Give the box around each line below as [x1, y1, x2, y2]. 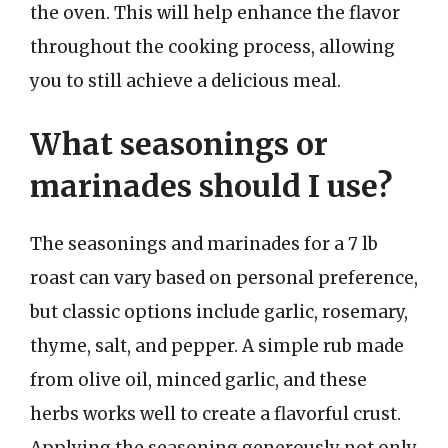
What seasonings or [30, 125, 328, 163]
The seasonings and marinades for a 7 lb [30, 233, 378, 255]
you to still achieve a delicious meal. [30, 69, 341, 92]
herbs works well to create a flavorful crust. [30, 403, 401, 425]
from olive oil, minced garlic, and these [30, 369, 367, 391]
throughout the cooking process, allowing [30, 35, 395, 58]
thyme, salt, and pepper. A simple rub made [30, 335, 404, 357]
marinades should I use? [30, 167, 392, 205]
